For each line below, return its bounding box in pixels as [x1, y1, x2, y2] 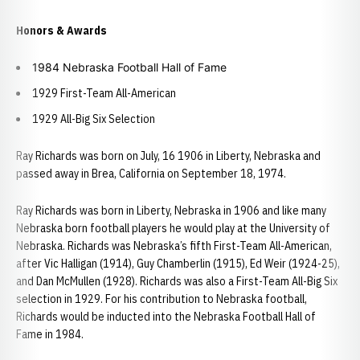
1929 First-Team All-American [32, 86, 176, 100]
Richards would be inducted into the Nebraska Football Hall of [16, 309, 316, 324]
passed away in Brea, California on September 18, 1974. [16, 166, 286, 181]
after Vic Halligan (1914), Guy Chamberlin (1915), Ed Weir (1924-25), [16, 256, 340, 271]
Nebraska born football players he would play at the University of [16, 221, 330, 235]
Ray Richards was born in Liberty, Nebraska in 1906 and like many [16, 203, 326, 218]
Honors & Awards [16, 23, 107, 38]
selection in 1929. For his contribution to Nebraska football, [16, 292, 307, 306]
